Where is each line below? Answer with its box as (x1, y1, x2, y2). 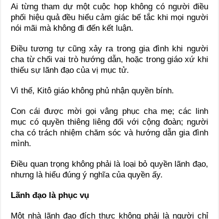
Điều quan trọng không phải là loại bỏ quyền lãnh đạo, (11, 159, 208, 169)
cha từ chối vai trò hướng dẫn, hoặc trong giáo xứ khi (11, 55, 208, 65)
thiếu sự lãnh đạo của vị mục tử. (11, 66, 130, 75)
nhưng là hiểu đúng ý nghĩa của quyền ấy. (11, 170, 163, 180)
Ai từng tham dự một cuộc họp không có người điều (11, 2, 208, 12)
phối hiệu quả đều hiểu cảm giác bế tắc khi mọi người (11, 13, 208, 22)
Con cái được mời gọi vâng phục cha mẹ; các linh (11, 107, 208, 116)
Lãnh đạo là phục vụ (11, 191, 89, 200)
